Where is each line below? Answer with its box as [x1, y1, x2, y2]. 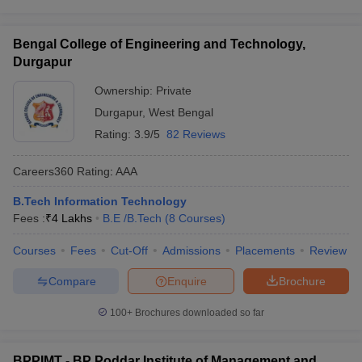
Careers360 [13, 164, 74, 178]
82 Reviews [166, 128, 225, 141]
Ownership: [95, 84, 156, 97]
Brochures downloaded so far [133, 307, 264, 318]
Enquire [167, 274, 207, 288]
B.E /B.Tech [103, 212, 162, 225]
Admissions [162, 244, 221, 257]
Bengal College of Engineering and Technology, [13, 37, 305, 51]
